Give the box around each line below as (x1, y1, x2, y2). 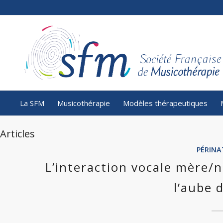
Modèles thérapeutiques (122, 98, 208, 108)
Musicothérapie (57, 98, 110, 108)
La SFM (19, 98, 44, 108)
